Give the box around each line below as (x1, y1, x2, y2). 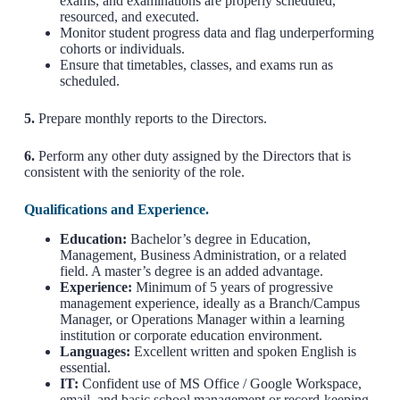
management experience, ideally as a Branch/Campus (59, 295, 360, 311)
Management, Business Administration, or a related (59, 246, 346, 262)
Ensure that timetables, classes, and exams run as (59, 57, 333, 73)
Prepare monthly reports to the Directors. (34, 111, 267, 127)
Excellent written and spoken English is (129, 343, 356, 359)
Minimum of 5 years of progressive (131, 279, 333, 295)
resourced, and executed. (59, 9, 199, 25)
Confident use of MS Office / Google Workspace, (78, 375, 362, 391)
